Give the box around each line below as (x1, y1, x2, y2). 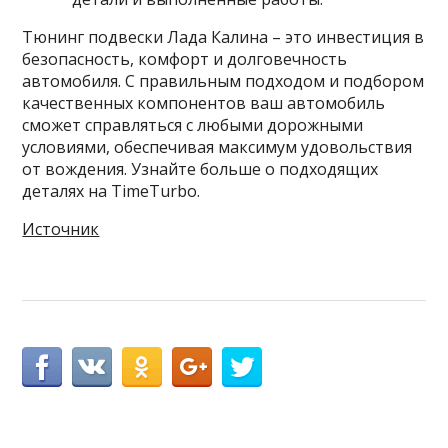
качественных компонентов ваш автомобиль (22, 92, 386, 115)
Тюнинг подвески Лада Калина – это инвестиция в (22, 26, 425, 49)
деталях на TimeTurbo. (22, 180, 201, 203)
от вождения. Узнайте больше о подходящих (22, 158, 379, 181)
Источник (22, 218, 100, 241)
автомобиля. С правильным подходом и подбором (22, 70, 425, 93)
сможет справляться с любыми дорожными (22, 114, 364, 137)
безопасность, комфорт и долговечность (22, 48, 348, 71)
